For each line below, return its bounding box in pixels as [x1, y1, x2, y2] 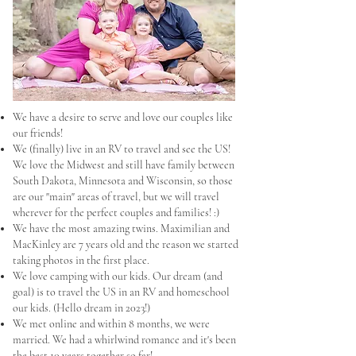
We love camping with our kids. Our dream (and [13, 269, 222, 283]
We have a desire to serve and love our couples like [13, 110, 233, 124]
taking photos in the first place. [13, 253, 149, 267]
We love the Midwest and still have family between [13, 158, 234, 172]
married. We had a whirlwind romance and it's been [13, 333, 236, 346]
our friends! [13, 126, 63, 140]
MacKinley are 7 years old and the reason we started [13, 238, 238, 251]
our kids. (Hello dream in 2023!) [13, 301, 150, 315]
